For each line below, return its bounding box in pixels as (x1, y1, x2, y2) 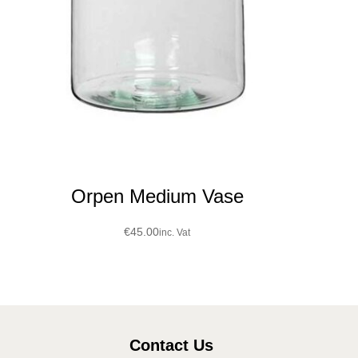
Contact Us (129, 336, 213, 355)
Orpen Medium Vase (70, 185, 244, 208)
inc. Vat (159, 227, 191, 239)
